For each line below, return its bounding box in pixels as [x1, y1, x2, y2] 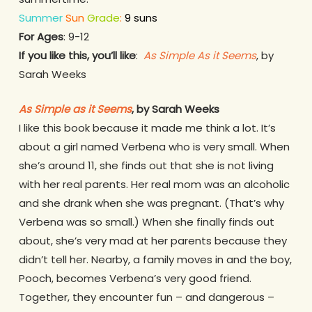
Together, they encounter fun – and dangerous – [18, 289, 274, 304]
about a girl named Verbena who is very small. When [18, 139, 290, 154]
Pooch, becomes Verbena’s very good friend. [18, 270, 251, 286]
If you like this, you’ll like [18, 48, 136, 63]
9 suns [121, 10, 157, 26]
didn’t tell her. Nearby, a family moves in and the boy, [18, 251, 292, 267]
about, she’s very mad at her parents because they [18, 233, 287, 248]
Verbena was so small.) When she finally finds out [18, 214, 274, 229]
